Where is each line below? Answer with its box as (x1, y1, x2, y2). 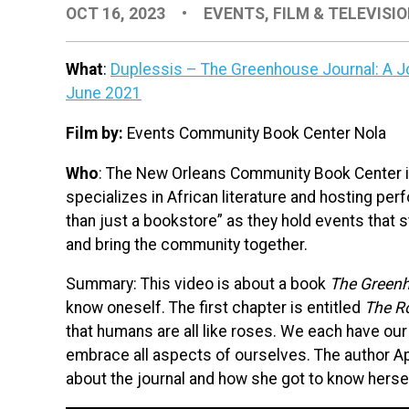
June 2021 (66, 84, 142, 103)
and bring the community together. (66, 235, 311, 254)
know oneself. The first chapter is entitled (66, 299, 364, 318)
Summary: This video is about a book (66, 275, 330, 294)
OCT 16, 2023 (66, 4, 169, 23)
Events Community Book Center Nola (123, 124, 386, 143)
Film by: (66, 124, 123, 143)
